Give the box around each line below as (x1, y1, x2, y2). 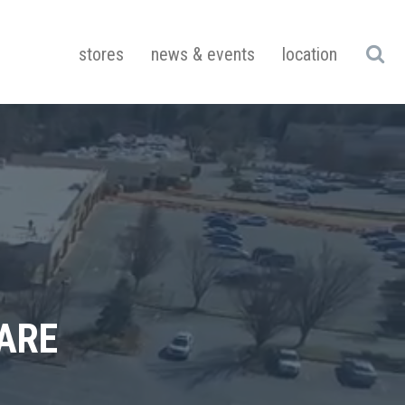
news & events (151, 43, 255, 65)
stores (79, 43, 124, 65)
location (282, 43, 337, 65)
